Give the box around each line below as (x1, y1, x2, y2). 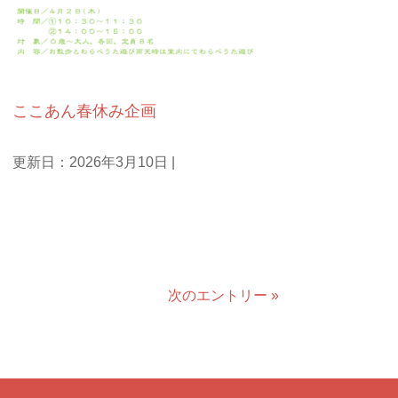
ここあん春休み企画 (12, 101, 156, 120)
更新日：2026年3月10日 (12, 154, 168, 170)
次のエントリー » (167, 288, 279, 304)
